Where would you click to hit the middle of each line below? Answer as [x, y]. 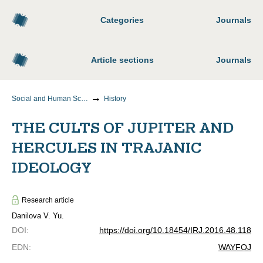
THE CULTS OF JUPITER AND [123, 128]
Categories [122, 20]
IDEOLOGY [51, 168]
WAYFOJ [235, 247]
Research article [48, 200]
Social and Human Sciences [85, 99]
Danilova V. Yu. [38, 216]
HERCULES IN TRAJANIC [107, 148]
